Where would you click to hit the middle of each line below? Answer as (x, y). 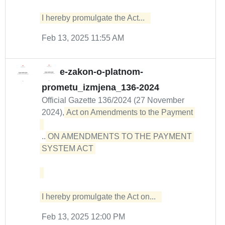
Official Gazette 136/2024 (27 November (113, 100)
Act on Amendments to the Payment (131, 112)
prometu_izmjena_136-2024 (100, 87)
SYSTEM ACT (69, 148)
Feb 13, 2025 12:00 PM (83, 217)
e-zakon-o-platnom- (101, 72)
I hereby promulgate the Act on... (101, 197)
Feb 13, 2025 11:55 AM (83, 38)
